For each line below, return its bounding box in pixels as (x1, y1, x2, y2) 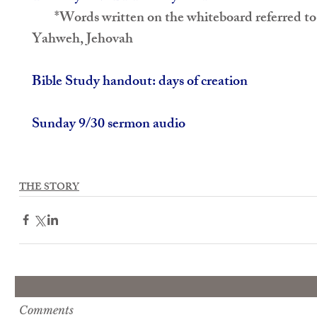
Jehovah (86, 27, 133, 52)
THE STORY (19, 178, 79, 197)
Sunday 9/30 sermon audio (32, 112, 185, 137)
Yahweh (32, 27, 80, 52)
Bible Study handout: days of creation (32, 69, 248, 95)
